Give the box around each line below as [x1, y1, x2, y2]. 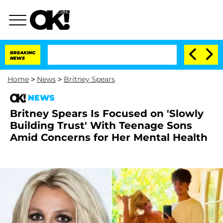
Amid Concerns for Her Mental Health [10, 131, 208, 143]
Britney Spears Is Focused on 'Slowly [10, 108, 204, 119]
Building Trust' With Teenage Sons [10, 119, 192, 131]
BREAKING [10, 50, 35, 55]
